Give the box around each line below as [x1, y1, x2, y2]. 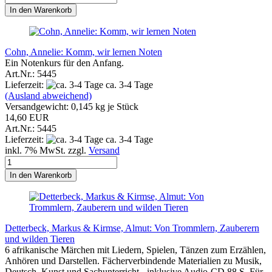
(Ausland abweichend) [5, 90, 92, 101]
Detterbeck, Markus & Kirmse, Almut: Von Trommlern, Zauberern [5, 222, 259, 233]
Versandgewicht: [5, 101, 71, 112]
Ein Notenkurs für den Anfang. [5, 57, 124, 68]
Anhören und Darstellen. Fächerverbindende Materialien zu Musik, [5, 255, 262, 266]
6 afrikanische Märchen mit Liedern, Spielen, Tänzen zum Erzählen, [5, 244, 266, 255]
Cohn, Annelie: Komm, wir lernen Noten [5, 46, 162, 57]
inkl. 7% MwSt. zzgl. [5, 144, 89, 155]
